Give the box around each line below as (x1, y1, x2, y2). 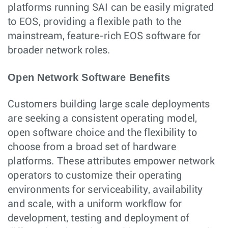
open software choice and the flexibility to (8, 128, 197, 138)
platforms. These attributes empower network (8, 156, 215, 167)
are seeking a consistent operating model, (8, 113, 197, 124)
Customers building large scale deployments (8, 99, 210, 110)
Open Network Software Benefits (8, 72, 170, 83)
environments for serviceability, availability (8, 185, 203, 195)
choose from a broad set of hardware (8, 142, 176, 153)
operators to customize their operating (8, 170, 182, 181)
